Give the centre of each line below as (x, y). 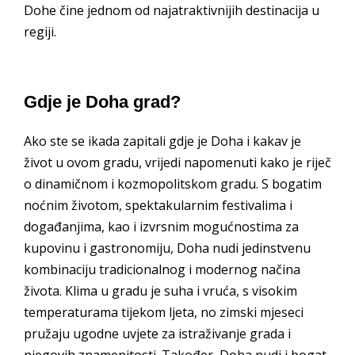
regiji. (40, 32)
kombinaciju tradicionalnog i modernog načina (162, 270)
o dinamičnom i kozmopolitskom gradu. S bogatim (173, 184)
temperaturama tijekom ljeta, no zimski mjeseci (164, 313)
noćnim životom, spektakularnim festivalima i (158, 206)
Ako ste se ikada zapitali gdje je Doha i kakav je (162, 141)
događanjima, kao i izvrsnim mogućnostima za (161, 227)
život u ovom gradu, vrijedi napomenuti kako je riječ (177, 163)
